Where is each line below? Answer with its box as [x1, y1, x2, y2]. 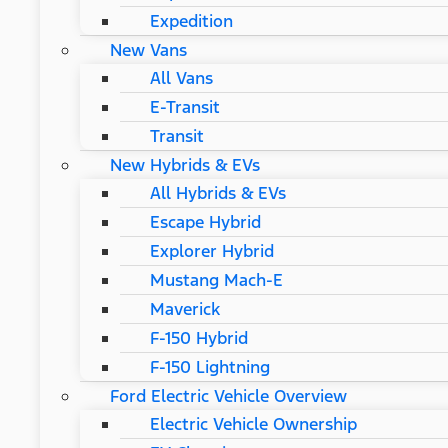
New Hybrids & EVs [110, 153, 260, 176]
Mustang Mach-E [150, 268, 283, 291]
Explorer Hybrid [150, 239, 274, 262]
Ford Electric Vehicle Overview [110, 384, 347, 407]
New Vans [110, 38, 187, 61]
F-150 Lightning [150, 355, 270, 378]
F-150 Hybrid [150, 326, 248, 349]
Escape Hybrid [150, 210, 261, 233]
